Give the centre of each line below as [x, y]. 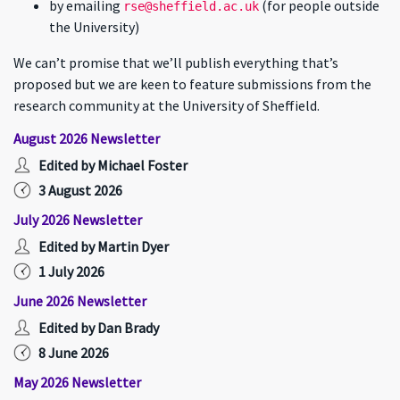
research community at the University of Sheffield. [167, 105]
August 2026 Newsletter [87, 138]
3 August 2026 [80, 190]
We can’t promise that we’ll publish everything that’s [176, 62]
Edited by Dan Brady [99, 328]
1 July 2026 [71, 271]
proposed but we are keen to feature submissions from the [192, 84]
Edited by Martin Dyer [104, 246]
